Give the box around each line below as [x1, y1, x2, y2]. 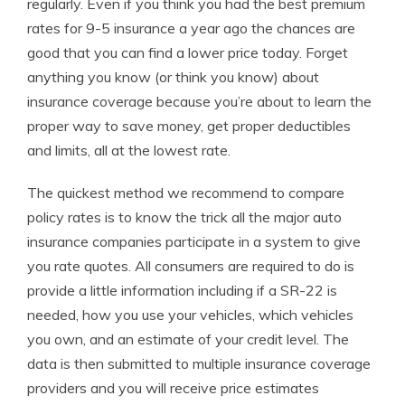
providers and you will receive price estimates [27, 379, 319, 397]
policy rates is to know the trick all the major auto [27, 208, 342, 226]
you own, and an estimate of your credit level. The [27, 330, 349, 348]
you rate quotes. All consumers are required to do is [27, 257, 354, 275]
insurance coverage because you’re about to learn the [27, 92, 372, 110]
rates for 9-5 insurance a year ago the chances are [27, 19, 355, 37]
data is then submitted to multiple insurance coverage [27, 354, 371, 372]
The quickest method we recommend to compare [27, 184, 344, 202]
